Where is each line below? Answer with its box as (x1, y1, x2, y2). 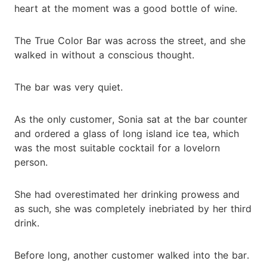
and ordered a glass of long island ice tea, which (14, 127, 239, 139)
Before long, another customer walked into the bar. (14, 249, 249, 261)
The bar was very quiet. (14, 80, 123, 93)
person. (14, 156, 48, 168)
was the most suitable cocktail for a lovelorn (14, 141, 220, 154)
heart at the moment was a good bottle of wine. (14, 2, 237, 14)
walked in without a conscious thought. (14, 48, 194, 61)
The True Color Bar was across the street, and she (14, 34, 246, 46)
